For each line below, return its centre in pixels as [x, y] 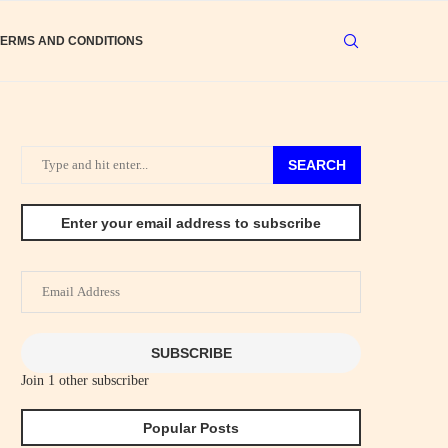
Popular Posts [191, 428]
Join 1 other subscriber [85, 380]
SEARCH [317, 165]
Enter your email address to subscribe [191, 223]
